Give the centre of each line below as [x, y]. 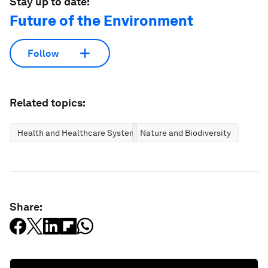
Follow [43, 53]
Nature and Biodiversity [185, 133]
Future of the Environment [101, 21]
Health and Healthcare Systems [79, 133]
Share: [26, 207]
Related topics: [48, 103]
